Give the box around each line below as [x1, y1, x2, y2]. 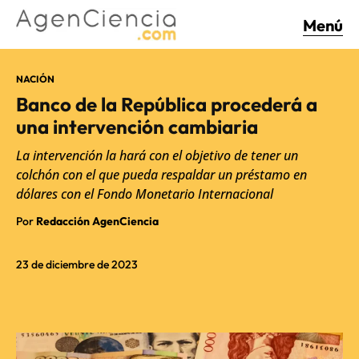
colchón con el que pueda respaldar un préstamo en [16, 165, 307, 184]
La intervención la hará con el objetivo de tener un [16, 146, 298, 164]
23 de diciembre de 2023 [16, 256, 138, 272]
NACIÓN [16, 72, 54, 85]
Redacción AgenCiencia [36, 213, 159, 228]
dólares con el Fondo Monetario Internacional [16, 184, 273, 203]
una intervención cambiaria [16, 114, 258, 139]
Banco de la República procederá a [16, 91, 317, 116]
